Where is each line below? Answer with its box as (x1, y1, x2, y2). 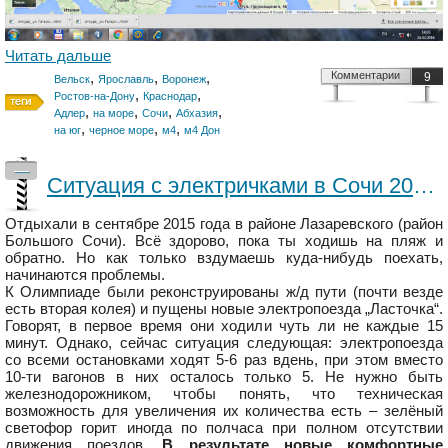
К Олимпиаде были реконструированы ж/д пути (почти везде (5, 283, 443, 301)
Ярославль (98, 73, 154, 86)
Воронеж (162, 73, 206, 86)
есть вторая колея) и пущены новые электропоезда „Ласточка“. (5, 300, 443, 318)
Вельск (54, 73, 90, 86)
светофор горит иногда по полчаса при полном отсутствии (5, 419, 443, 437)
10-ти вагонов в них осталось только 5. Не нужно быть (5, 368, 443, 386)
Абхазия (176, 107, 218, 120)
